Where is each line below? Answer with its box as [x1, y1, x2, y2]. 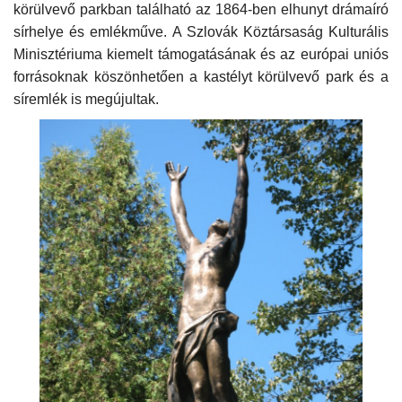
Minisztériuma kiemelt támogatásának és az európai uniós [13, 46, 389, 62]
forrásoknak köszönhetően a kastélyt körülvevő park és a [13, 68, 389, 84]
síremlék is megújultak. [13, 91, 159, 107]
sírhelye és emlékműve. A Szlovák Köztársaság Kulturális [13, 23, 389, 39]
